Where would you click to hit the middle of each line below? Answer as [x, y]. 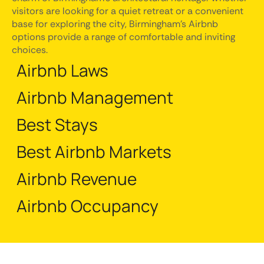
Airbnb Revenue [77, 179]
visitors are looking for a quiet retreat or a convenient [128, 11]
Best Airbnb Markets [94, 151]
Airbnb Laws [62, 70]
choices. [30, 50]
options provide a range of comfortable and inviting [123, 37]
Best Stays [57, 124]
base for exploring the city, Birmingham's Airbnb [115, 24]
